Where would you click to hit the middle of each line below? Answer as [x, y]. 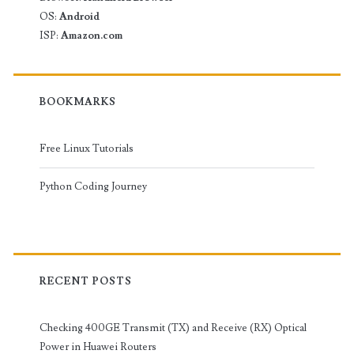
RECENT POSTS [86, 281]
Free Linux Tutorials [86, 148]
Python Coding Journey [93, 186]
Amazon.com [91, 35]
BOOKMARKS [78, 102]
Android [79, 16]
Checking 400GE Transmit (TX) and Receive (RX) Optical [173, 328]
